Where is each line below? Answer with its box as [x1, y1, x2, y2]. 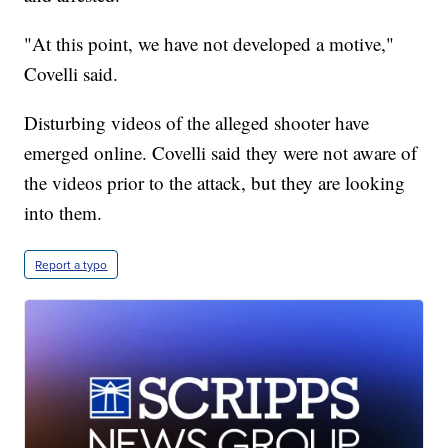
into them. [24, 200, 103, 226]
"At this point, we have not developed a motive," [24, 31, 395, 57]
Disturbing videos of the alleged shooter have [24, 110, 370, 136]
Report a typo [35, 256, 108, 274]
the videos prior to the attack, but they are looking [24, 170, 406, 196]
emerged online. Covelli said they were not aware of [24, 140, 418, 166]
